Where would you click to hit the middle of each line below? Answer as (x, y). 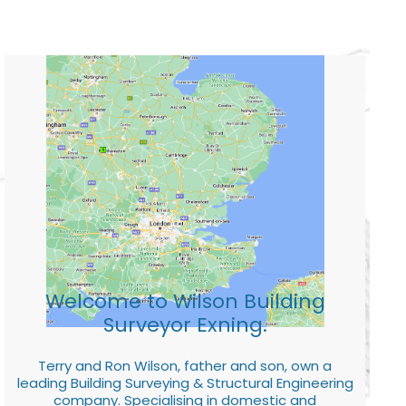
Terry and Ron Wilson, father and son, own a (185, 365)
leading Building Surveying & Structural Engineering (185, 382)
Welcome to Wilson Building (185, 301)
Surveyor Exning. (185, 324)
